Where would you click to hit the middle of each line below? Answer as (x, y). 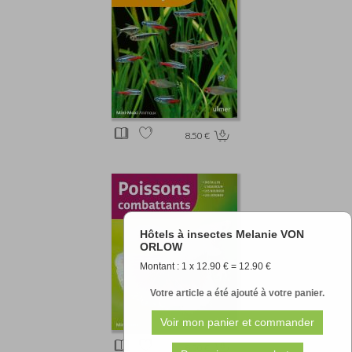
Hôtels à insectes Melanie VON (222, 234)
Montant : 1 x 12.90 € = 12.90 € (205, 266)
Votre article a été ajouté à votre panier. (238, 293)
